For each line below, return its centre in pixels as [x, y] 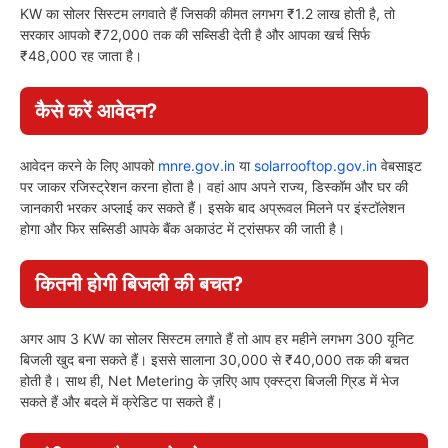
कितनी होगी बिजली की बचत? [139, 284]
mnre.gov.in [196, 166]
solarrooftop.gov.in [315, 166]
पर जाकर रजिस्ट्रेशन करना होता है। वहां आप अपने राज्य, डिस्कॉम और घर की [214, 187]
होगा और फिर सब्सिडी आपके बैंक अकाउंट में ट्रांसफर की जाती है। [182, 229]
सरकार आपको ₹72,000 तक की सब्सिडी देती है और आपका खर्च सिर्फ [195, 35]
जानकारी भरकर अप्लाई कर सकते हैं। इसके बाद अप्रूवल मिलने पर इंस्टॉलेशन [212, 208]
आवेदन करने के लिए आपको [89, 166]
